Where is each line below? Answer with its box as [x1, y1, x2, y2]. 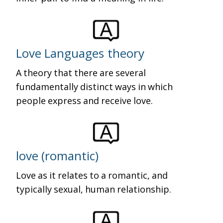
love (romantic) [16, 147, 99, 164]
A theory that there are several [16, 67, 148, 79]
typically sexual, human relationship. [16, 183, 172, 195]
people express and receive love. [16, 95, 153, 107]
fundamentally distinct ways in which [16, 81, 175, 93]
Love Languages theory [16, 45, 145, 61]
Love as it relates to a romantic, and [16, 169, 170, 181]
